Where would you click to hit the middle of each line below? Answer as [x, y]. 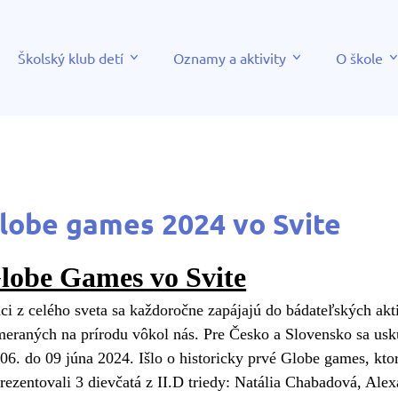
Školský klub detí [71, 58]
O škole [359, 58]
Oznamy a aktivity [230, 58]
